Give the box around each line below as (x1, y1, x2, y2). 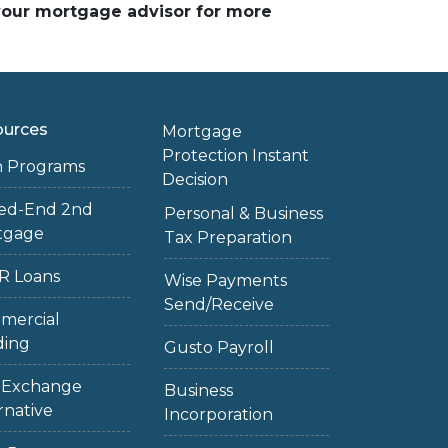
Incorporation (163, 405, 273, 424)
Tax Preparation (163, 228, 292, 247)
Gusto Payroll (163, 338, 274, 357)
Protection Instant (161, 146, 309, 165)
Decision (161, 170, 228, 189)
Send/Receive (163, 295, 274, 314)
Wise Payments (163, 271, 287, 290)
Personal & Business (163, 204, 323, 223)
